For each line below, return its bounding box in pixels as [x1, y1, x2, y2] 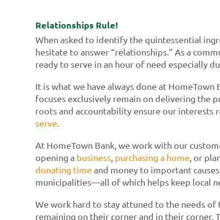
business [76, 152, 111, 163]
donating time [35, 164, 92, 175]
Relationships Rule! [35, 19, 118, 31]
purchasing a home [114, 152, 190, 163]
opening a [35, 152, 77, 163]
